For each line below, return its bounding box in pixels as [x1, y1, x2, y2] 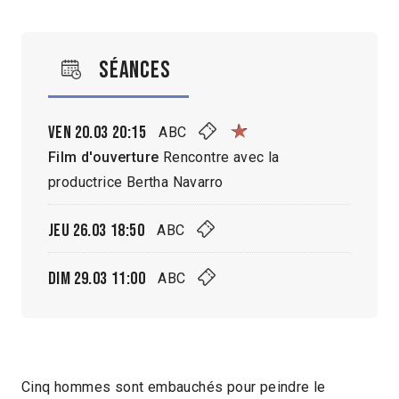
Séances [99, 55, 171, 85]
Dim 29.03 [48, 267, 108, 289]
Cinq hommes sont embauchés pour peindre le [21, 378, 326, 395]
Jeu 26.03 [48, 219, 107, 241]
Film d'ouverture [48, 148, 159, 166]
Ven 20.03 [48, 121, 109, 143]
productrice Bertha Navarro [48, 173, 224, 191]
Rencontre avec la [159, 148, 280, 166]
